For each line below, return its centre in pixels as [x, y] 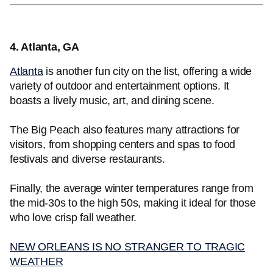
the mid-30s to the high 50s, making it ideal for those [133, 203]
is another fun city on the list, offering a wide [147, 71]
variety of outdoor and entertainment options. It [119, 86]
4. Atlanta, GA [46, 47]
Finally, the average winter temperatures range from [132, 188]
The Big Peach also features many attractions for [125, 130]
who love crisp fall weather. [73, 218]
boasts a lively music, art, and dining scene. [112, 101]
